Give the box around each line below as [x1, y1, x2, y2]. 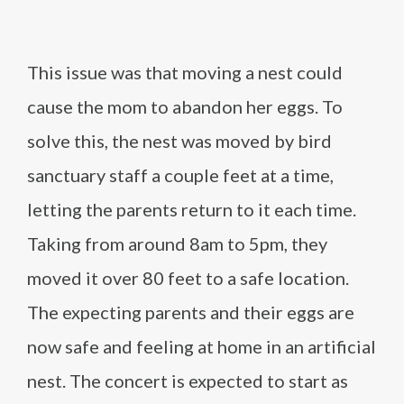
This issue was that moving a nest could [27, 61, 343, 84]
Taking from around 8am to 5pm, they [27, 233, 327, 255]
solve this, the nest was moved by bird [27, 130, 332, 152]
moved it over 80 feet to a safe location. [27, 267, 349, 289]
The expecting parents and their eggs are [27, 301, 354, 324]
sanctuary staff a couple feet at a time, [27, 164, 334, 187]
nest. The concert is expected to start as [27, 370, 348, 392]
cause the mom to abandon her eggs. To [27, 96, 343, 118]
